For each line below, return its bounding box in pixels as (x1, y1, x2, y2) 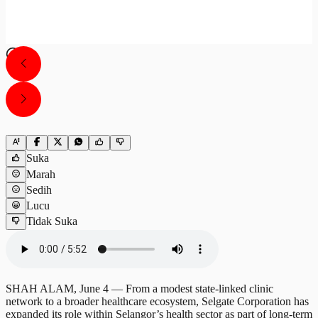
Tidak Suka (26, 215, 78, 228)
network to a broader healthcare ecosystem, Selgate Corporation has (6, 295, 309, 307)
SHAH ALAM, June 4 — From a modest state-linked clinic (6, 282, 273, 295)
